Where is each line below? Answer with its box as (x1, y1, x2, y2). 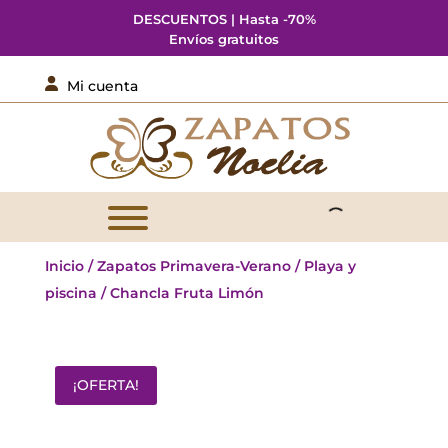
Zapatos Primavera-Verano (96, 257, 291, 275)
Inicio (44, 257, 84, 275)
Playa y (303, 257, 356, 275)
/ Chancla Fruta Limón (96, 284, 264, 302)
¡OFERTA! (72, 376, 139, 394)
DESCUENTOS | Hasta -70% (132, 11, 316, 27)
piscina (44, 284, 97, 302)
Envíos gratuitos (169, 31, 279, 47)
